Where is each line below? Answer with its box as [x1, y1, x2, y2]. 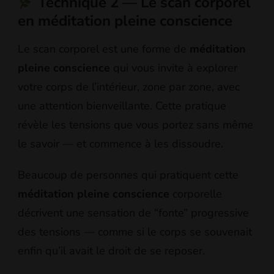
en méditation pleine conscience [18, 11, 232, 31]
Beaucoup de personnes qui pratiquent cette [18, 167, 239, 182]
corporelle [169, 186, 222, 201]
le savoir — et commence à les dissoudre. [18, 136, 223, 151]
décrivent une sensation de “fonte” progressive [18, 205, 249, 220]
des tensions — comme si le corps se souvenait [18, 224, 252, 239]
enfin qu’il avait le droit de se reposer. [18, 243, 205, 258]
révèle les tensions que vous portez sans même [18, 117, 253, 132]
